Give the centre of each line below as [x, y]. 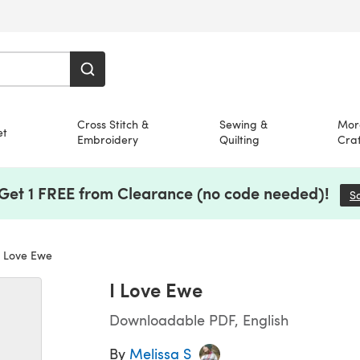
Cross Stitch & [113, 124]
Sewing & [243, 124]
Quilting [239, 139]
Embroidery [108, 139]
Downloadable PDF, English [199, 319]
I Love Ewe [156, 289]
